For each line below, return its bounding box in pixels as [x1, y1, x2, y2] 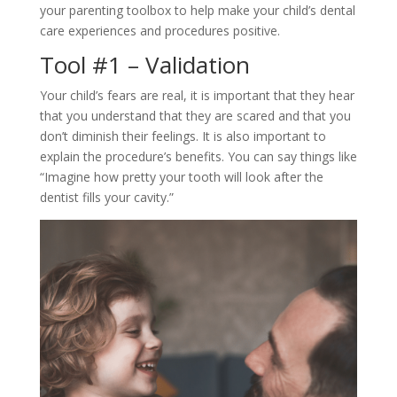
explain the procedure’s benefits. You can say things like [39, 147, 357, 165]
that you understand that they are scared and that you [39, 106, 351, 124]
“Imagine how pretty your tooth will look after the [39, 167, 323, 185]
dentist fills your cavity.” [39, 188, 174, 206]
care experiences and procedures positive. [39, 21, 280, 39]
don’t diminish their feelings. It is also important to [39, 127, 326, 144]
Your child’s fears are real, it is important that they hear [39, 86, 354, 104]
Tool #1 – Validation [39, 48, 250, 81]
